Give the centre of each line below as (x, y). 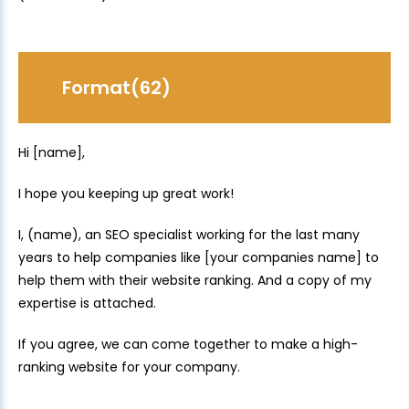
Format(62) (116, 88)
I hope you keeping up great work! (126, 194)
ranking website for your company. (129, 367)
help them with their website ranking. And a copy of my (195, 280)
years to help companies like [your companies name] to (199, 257)
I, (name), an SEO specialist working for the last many (189, 235)
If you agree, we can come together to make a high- (188, 344)
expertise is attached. (87, 303)
